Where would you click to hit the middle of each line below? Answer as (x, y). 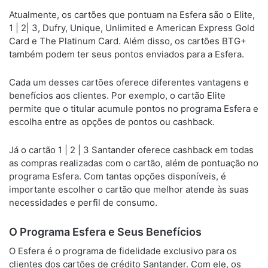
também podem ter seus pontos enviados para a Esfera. (127, 54)
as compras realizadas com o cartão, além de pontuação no (134, 163)
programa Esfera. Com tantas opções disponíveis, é (118, 176)
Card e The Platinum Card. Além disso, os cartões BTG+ (128, 41)
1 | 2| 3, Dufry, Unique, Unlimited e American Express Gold (132, 28)
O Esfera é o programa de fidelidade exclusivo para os (123, 251)
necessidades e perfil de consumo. (83, 202)
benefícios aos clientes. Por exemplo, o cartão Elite (117, 95)
